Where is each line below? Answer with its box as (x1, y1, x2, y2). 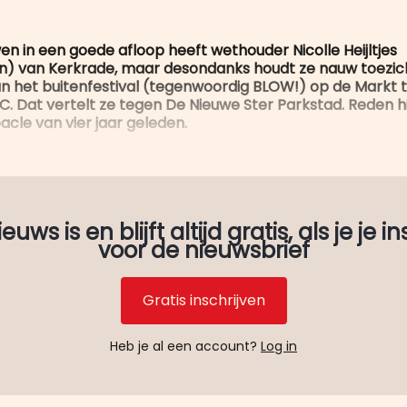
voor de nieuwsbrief (97, 234, 310, 265)
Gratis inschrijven (142, 290, 265, 312)
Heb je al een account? (110, 337, 261, 356)
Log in (261, 337, 297, 356)
